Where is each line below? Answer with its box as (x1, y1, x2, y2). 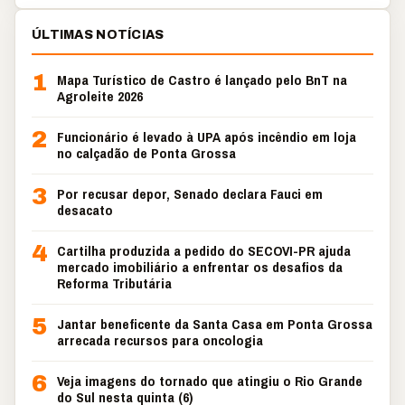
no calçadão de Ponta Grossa (57, 144, 236, 163)
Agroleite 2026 (57, 87, 143, 106)
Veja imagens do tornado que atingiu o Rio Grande (57, 372, 363, 391)
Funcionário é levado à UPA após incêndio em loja (57, 127, 356, 146)
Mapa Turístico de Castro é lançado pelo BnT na (57, 71, 347, 89)
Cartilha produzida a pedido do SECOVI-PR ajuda (57, 241, 351, 260)
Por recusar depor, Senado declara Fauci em (57, 184, 323, 203)
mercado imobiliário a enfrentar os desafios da (57, 258, 343, 277)
